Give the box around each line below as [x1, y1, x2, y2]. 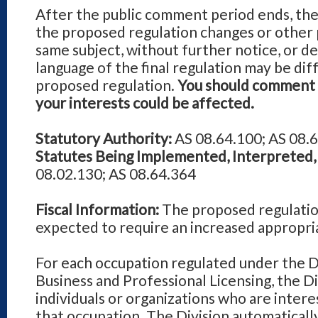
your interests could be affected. [35, 94, 254, 111]
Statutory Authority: [35, 129, 172, 147]
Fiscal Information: [35, 200, 159, 218]
